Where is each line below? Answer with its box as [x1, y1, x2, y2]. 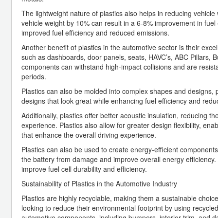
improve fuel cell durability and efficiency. [21, 163, 147, 174]
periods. [21, 71, 46, 81]
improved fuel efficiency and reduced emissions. [21, 27, 169, 37]
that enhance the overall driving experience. [21, 129, 156, 140]
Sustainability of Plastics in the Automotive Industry [21, 178, 177, 188]
